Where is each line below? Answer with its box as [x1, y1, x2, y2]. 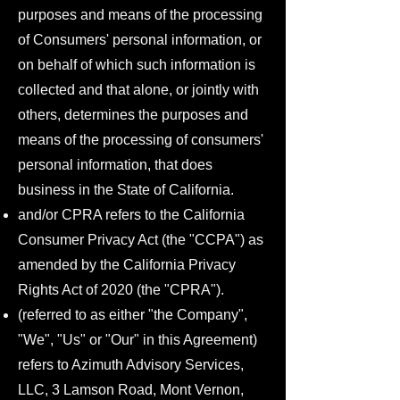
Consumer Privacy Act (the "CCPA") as [18, 232, 263, 247]
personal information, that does [18, 157, 212, 172]
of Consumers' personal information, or [18, 32, 262, 47]
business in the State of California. [18, 182, 234, 197]
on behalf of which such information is [18, 57, 255, 72]
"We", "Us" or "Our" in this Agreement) [18, 332, 257, 347]
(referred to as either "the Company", [18, 307, 247, 322]
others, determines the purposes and [18, 107, 248, 122]
